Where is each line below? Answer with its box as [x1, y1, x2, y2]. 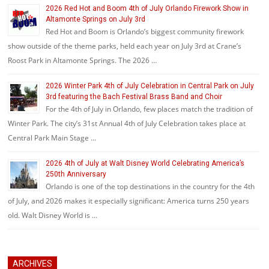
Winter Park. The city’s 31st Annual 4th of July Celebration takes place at [8, 118, 246, 128]
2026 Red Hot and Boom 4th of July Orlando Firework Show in [46, 4, 249, 13]
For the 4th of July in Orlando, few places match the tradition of [46, 104, 253, 114]
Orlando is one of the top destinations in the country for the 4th [46, 181, 255, 192]
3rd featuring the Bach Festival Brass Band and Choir [46, 92, 222, 101]
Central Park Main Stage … [8, 133, 96, 143]
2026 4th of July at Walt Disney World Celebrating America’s [46, 159, 244, 168]
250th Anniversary [46, 170, 106, 178]
